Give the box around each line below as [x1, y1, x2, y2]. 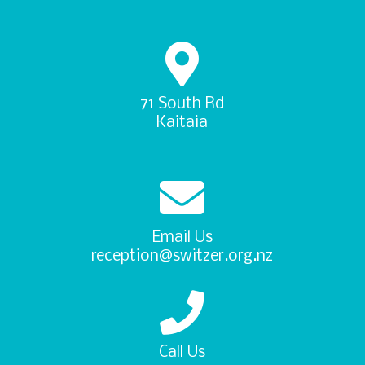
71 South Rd [140, 95, 225, 112]
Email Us [152, 229, 213, 246]
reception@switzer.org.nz [91, 248, 274, 265]
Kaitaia [156, 114, 209, 131]
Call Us [159, 344, 206, 361]
